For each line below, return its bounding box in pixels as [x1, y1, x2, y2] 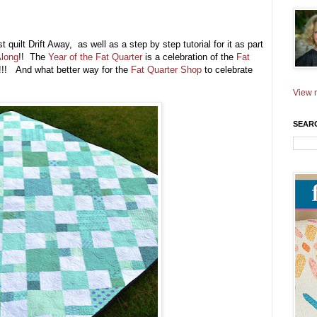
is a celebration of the [142, 52, 236, 63]
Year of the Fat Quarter [48, 52, 142, 63]
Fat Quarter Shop [131, 64, 202, 76]
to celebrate [202, 64, 253, 76]
